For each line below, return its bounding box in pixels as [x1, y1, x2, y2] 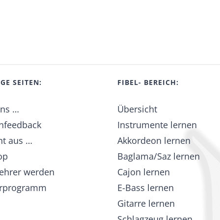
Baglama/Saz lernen [117, 150, 200, 163]
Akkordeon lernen [117, 135, 191, 147]
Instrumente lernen [117, 119, 197, 131]
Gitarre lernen [117, 197, 175, 210]
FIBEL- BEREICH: [117, 78, 179, 87]
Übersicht [117, 103, 157, 115]
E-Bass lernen [117, 182, 174, 194]
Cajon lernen [117, 166, 170, 178]
